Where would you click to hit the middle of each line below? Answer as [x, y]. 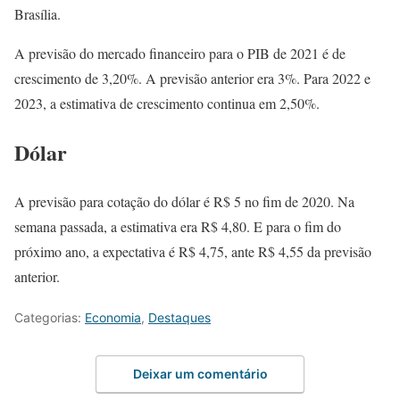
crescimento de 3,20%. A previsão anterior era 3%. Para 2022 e [192, 79]
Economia [113, 318]
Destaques [179, 318]
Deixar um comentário [200, 373]
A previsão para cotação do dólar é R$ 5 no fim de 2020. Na [184, 202]
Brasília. [37, 14]
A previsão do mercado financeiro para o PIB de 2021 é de [180, 54]
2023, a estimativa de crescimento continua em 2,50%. [167, 104]
